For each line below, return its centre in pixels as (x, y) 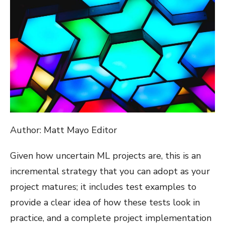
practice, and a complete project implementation (111, 218)
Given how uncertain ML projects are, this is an (105, 156)
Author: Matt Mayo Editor (64, 130)
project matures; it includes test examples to (103, 187)
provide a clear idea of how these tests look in (105, 202)
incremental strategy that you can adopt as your (110, 171)
